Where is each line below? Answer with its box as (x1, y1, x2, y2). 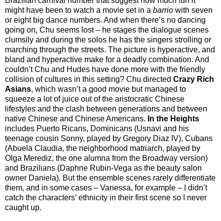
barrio (153, 6, 175, 15)
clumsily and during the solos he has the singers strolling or (5, 36, 211, 44)
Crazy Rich (173, 75, 214, 84)
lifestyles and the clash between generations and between (5, 105, 207, 113)
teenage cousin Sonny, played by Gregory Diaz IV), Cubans (5, 134, 213, 143)
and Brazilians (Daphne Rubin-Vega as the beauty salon (5, 164, 202, 173)
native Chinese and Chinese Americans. (5, 114, 147, 123)
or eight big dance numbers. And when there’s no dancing (5, 16, 206, 25)
